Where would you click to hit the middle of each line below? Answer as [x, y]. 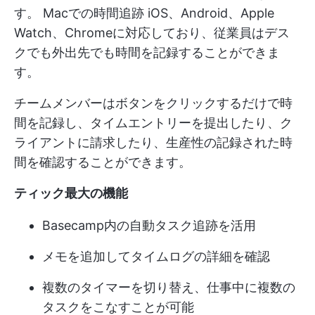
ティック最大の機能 [71, 193]
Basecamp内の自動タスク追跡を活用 [149, 226]
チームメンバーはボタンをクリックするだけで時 [153, 103]
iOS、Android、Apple [209, 13]
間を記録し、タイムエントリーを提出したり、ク [153, 123]
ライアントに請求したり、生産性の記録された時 [153, 143]
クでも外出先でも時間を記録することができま [147, 53]
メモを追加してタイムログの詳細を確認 [156, 257]
